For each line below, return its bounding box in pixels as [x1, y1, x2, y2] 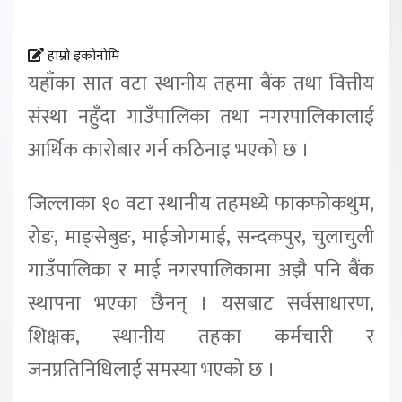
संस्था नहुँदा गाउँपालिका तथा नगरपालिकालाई [28, 100, 374, 135]
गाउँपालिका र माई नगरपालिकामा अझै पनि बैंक [28, 254, 374, 287]
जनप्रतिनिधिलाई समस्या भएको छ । [28, 354, 275, 387]
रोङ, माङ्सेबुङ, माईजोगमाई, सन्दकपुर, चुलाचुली [28, 221, 374, 254]
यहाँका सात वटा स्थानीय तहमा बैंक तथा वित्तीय [28, 67, 374, 101]
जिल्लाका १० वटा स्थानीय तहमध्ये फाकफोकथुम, [28, 188, 374, 221]
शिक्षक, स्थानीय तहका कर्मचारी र [28, 320, 374, 354]
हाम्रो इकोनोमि [44, 44, 119, 69]
